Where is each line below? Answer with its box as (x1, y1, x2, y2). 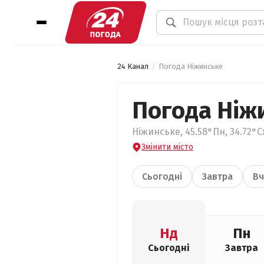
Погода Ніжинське (159, 62, 223, 71)
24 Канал (117, 62, 148, 71)
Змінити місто (141, 142, 193, 152)
